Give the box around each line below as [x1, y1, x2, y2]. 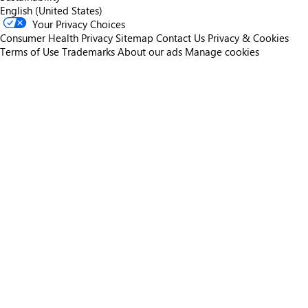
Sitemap [115, 31, 153, 45]
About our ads [118, 45, 182, 58]
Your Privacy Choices [32, 17, 125, 31]
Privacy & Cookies [208, 31, 289, 45]
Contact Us [156, 31, 205, 45]
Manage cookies [185, 45, 259, 58]
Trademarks [62, 45, 115, 58]
